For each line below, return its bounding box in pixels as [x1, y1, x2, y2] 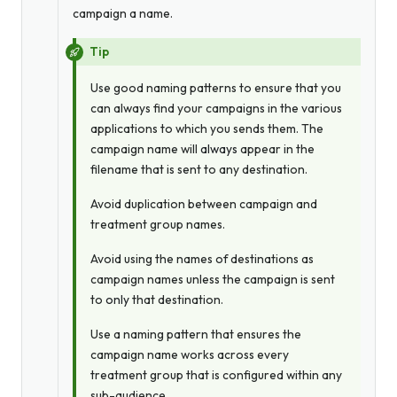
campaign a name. [73, 5, 173, 22]
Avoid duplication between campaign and [90, 195, 317, 212]
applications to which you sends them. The [90, 120, 323, 136]
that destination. [129, 291, 223, 307]
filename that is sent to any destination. [90, 160, 307, 177]
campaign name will [90, 140, 200, 157]
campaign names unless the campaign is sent [90, 270, 335, 287]
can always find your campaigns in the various [90, 99, 342, 116]
